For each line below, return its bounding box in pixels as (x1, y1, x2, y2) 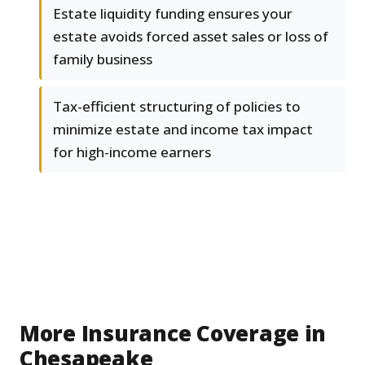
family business (53, 50, 152, 69)
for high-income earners (53, 143, 211, 162)
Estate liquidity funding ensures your (53, 4, 292, 24)
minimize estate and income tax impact (53, 120, 313, 139)
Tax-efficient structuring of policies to (53, 97, 301, 117)
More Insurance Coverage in (20, 319, 327, 349)
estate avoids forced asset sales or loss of (53, 27, 328, 46)
